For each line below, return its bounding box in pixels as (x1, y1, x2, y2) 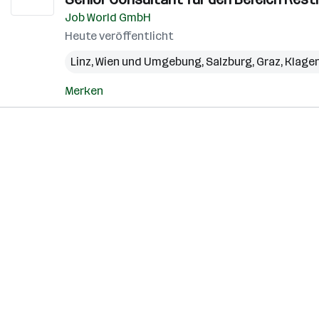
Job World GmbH (65, 11, 151, 24)
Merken (65, 84, 103, 98)
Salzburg (206, 55, 252, 68)
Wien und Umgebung (95, 55, 202, 68)
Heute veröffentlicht (65, 29, 174, 43)
